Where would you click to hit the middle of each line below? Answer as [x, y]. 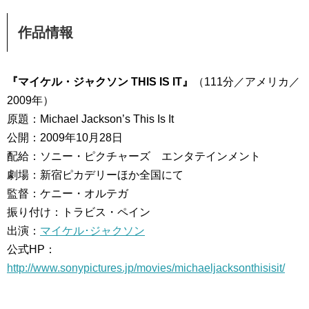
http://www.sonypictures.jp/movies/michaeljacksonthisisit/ [146, 268]
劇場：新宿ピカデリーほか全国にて [95, 175]
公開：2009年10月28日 [65, 138]
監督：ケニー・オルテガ [68, 193]
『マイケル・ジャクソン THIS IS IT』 [100, 82]
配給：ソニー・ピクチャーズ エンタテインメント [134, 156]
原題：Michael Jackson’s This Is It [90, 119]
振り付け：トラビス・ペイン [79, 212]
